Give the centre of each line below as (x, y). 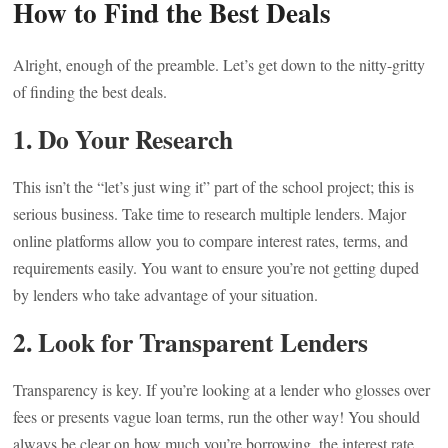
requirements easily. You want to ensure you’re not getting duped (216, 267)
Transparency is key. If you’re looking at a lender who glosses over (222, 389)
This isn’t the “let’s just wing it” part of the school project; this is (214, 186)
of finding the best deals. (90, 91)
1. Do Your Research (123, 139)
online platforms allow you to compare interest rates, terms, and (211, 240)
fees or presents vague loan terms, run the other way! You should (217, 416)
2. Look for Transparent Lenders (191, 342)
